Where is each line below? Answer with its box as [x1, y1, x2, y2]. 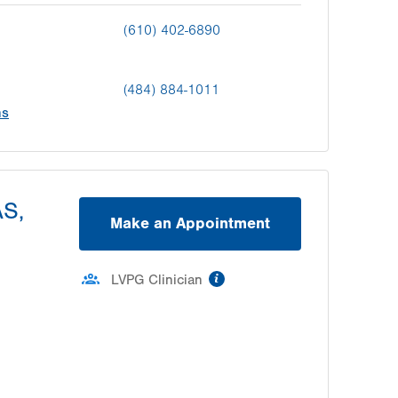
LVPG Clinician [111, 271, 203, 288]
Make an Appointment [110, 213, 270, 233]
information [231, 267, 300, 283]
